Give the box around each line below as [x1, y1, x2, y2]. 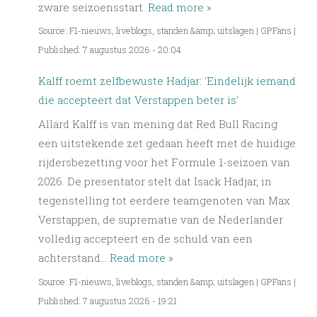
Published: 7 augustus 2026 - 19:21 [38, 294, 177, 306]
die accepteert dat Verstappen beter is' [38, 92, 238, 107]
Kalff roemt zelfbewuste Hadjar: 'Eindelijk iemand [38, 73, 296, 88]
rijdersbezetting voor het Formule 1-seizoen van [38, 155, 290, 170]
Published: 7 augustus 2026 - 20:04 [38, 44, 181, 56]
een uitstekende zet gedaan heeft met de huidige [38, 136, 296, 151]
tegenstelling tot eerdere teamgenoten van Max [38, 193, 290, 208]
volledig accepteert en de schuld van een [38, 231, 253, 246]
